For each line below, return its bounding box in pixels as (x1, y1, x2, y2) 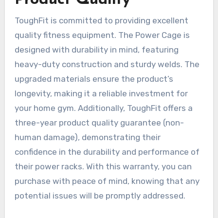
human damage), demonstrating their (14, 132, 161, 142)
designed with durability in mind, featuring (14, 44, 179, 54)
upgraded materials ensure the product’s (14, 73, 173, 84)
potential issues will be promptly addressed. (14, 190, 185, 200)
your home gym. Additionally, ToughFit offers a (14, 103, 193, 113)
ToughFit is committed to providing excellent (14, 15, 188, 25)
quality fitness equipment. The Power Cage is (14, 30, 190, 40)
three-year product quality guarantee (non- (14, 117, 184, 127)
